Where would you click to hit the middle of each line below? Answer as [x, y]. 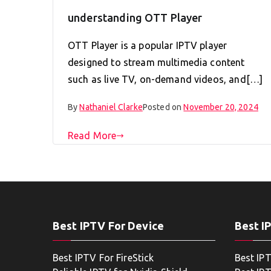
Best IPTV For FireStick [103, 258]
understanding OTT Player [135, 18]
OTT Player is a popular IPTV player [148, 46]
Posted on [163, 107]
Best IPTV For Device [108, 226]
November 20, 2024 [221, 107]
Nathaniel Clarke [111, 107]
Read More [92, 136]
